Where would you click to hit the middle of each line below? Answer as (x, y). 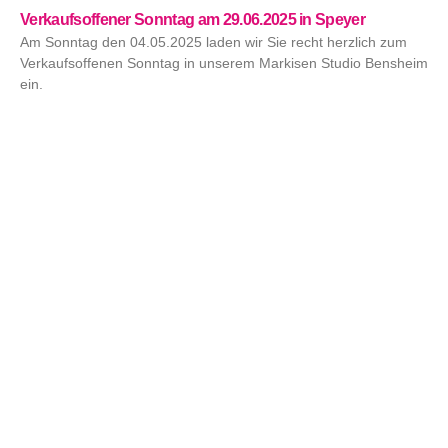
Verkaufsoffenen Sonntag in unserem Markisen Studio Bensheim (224, 62)
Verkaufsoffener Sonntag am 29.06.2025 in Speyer (193, 19)
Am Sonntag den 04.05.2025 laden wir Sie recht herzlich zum (213, 41)
